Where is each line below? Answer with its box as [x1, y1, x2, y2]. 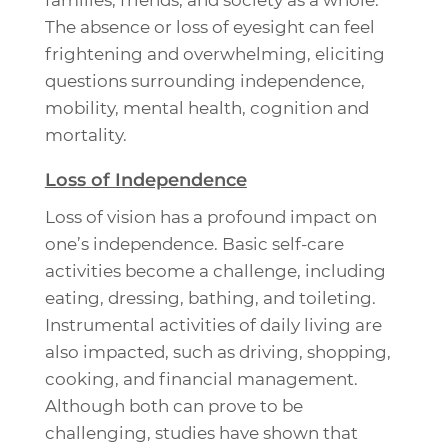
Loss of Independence [44, 169, 247, 192]
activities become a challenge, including [44, 261, 386, 282]
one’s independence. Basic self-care [44, 234, 344, 255]
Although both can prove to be [44, 396, 303, 417]
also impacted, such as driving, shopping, [44, 342, 391, 363]
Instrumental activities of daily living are [44, 315, 382, 336]
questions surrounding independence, [44, 71, 365, 92]
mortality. [44, 125, 127, 146]
